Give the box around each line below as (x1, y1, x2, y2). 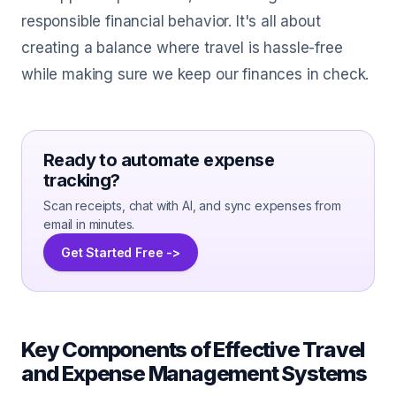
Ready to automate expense (43, 149, 274, 171)
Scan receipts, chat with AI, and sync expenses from (43, 198, 341, 213)
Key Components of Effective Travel (21, 337, 366, 362)
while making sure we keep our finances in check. (21, 65, 369, 83)
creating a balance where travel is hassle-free (21, 39, 343, 57)
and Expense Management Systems (21, 361, 367, 386)
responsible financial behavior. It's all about (21, 12, 321, 30)
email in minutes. (43, 217, 135, 232)
